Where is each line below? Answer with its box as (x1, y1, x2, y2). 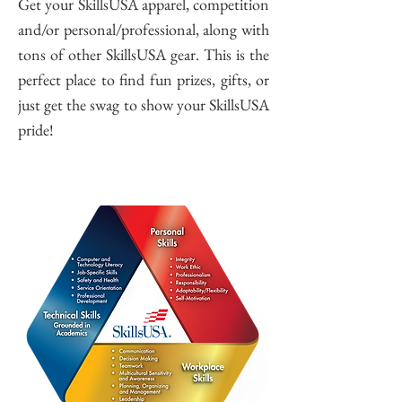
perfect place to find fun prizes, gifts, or (18, 69, 269, 90)
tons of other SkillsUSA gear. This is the (18, 44, 269, 65)
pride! (18, 119, 54, 140)
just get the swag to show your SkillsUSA (18, 94, 269, 115)
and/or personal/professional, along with (18, 19, 269, 39)
